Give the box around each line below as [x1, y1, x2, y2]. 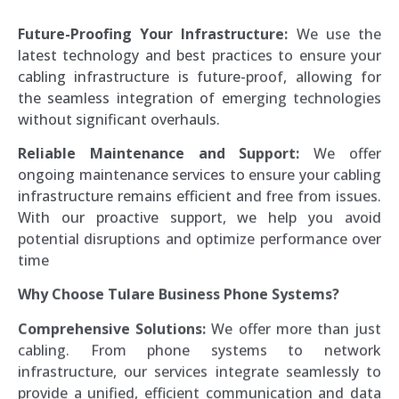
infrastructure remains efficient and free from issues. [18, 185, 381, 206]
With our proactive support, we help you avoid [18, 207, 381, 227]
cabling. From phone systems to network [18, 339, 381, 360]
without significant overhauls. [18, 109, 220, 129]
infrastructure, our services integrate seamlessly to [18, 361, 381, 381]
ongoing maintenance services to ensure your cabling [18, 164, 381, 184]
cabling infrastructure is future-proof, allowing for [18, 66, 381, 86]
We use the [288, 23, 382, 44]
